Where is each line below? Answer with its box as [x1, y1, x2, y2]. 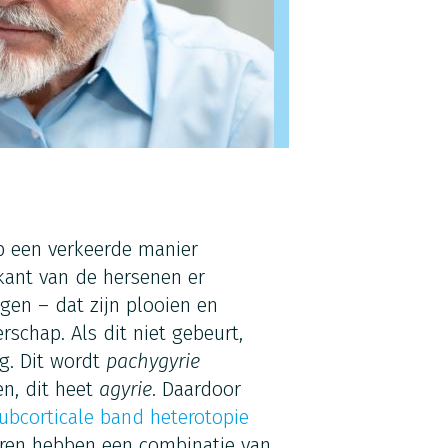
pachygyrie [105, 349, 200, 373]
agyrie [98, 377, 152, 401]
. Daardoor [151, 377, 241, 401]
